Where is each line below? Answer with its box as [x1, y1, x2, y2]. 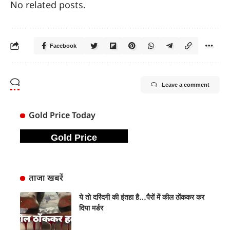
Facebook [50, 43, 76, 49]
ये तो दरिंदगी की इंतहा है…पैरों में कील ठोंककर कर [79, 193, 204, 202]
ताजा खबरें [28, 172, 63, 184]
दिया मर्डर [79, 204, 103, 213]
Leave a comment [162, 82, 209, 88]
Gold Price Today [28, 109, 95, 121]
